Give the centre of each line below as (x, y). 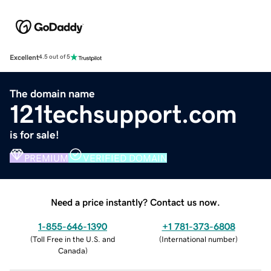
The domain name (52, 93)
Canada (71, 250)
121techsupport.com (123, 114)
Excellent (24, 57)
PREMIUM (46, 158)
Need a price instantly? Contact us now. (135, 202)
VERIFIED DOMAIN (125, 158)
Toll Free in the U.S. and (74, 239)
